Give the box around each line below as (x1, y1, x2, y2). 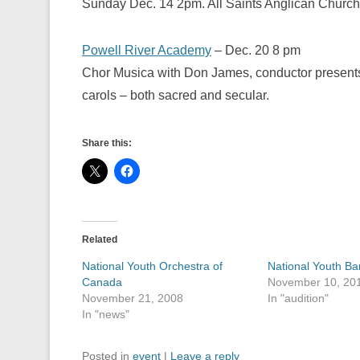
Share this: (82, 137, 132, 149)
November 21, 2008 (82, 292, 183, 305)
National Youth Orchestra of (82, 260, 223, 272)
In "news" (82, 308, 129, 321)
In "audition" (268, 292, 329, 305)
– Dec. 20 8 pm (211, 43, 301, 57)
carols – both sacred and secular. (82, 88, 269, 102)
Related (82, 234, 117, 245)
